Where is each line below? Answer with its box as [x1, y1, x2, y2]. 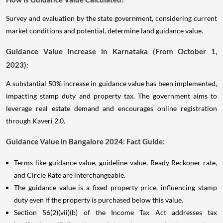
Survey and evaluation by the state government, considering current [6, 14, 217, 22]
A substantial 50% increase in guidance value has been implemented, [6, 79, 217, 88]
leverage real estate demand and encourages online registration [6, 104, 217, 112]
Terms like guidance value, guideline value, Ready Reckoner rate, [14, 158, 217, 167]
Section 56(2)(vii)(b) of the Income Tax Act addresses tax [14, 208, 217, 217]
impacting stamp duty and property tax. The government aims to [6, 92, 217, 100]
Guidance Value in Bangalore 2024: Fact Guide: [6, 137, 165, 146]
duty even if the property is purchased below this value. [14, 196, 183, 204]
